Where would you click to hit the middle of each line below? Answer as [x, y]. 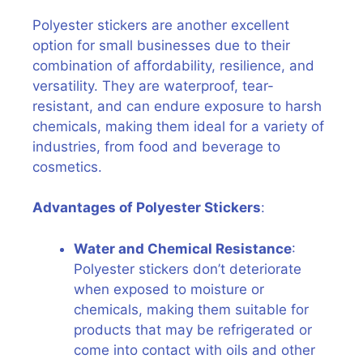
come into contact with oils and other [194, 350]
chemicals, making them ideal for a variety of [178, 126]
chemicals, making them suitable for [191, 309]
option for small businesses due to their [161, 45]
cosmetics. [67, 167]
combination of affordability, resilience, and [173, 65]
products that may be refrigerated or [193, 329]
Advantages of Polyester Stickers [147, 207]
